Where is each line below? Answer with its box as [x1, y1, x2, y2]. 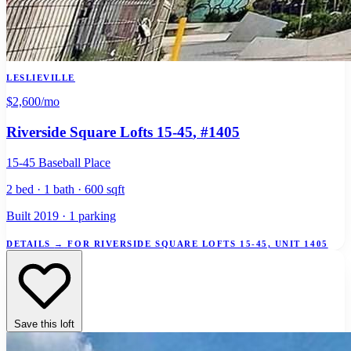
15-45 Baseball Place [6, 155, 110, 169]
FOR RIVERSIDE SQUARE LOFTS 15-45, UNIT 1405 [67, 238, 328, 248]
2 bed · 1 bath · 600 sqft [6, 182, 125, 196]
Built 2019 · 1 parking [6, 208, 116, 223]
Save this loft [14, 317, 74, 330]
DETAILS [6, 238, 55, 248]
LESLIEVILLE [6, 73, 75, 83]
